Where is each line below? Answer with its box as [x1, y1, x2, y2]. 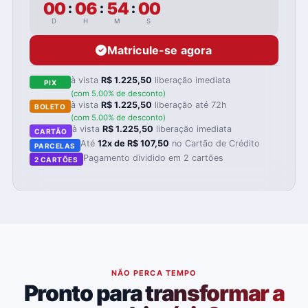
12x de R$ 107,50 [98, 137, 170, 148]
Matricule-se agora [107, 43, 212, 57]
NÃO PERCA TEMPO [111, 268, 197, 278]
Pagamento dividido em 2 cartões [82, 152, 223, 163]
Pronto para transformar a [23, 279, 285, 307]
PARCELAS [34, 141, 76, 150]
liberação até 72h [152, 99, 227, 110]
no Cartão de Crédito [169, 137, 261, 148]
